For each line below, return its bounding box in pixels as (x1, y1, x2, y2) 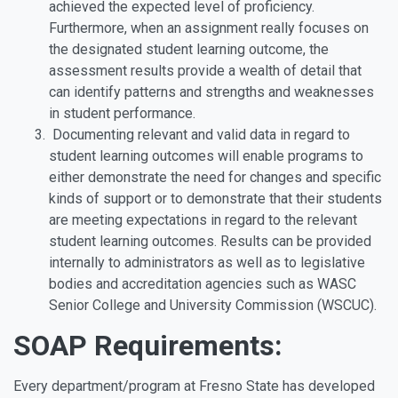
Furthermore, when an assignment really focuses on (49, 20, 369, 36)
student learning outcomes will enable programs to (49, 147, 363, 164)
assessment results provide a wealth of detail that (49, 62, 362, 79)
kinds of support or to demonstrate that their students (49, 190, 382, 207)
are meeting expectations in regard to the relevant (49, 211, 357, 228)
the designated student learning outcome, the (49, 41, 329, 58)
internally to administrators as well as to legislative (49, 254, 365, 271)
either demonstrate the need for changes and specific (49, 169, 381, 186)
